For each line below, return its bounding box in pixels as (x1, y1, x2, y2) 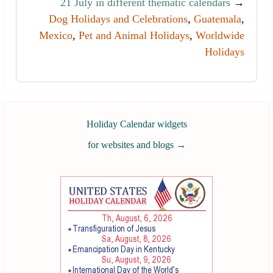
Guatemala (194, 13, 241, 26)
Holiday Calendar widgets (86, 119, 187, 130)
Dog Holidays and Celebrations (49, 13, 188, 26)
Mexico (39, 29, 73, 42)
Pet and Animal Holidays (79, 29, 190, 42)
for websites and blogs (87, 140, 176, 151)
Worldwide (196, 29, 244, 42)
